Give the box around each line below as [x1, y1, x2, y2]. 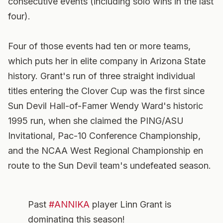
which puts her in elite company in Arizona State [8, 56, 206, 66]
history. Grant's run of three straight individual [8, 71, 195, 81]
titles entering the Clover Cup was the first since [8, 86, 205, 96]
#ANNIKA [49, 199, 90, 210]
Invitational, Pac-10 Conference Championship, [8, 130, 201, 141]
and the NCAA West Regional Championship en [8, 145, 203, 156]
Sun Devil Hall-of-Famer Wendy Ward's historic [8, 101, 203, 111]
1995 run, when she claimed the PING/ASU [8, 115, 184, 126]
